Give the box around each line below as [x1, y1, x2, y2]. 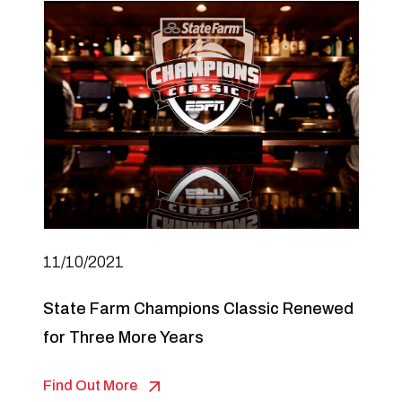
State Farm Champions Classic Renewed [42, 300, 354, 318]
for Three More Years [42, 328, 204, 346]
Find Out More [42, 378, 137, 393]
